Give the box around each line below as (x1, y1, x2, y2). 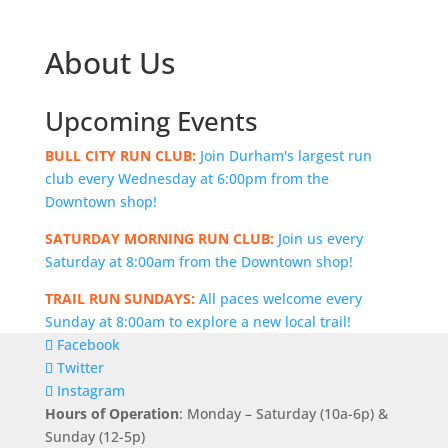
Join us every (273, 229, 363, 248)
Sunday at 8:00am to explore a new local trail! (44, 312, 351, 331)
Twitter (56, 358, 104, 377)
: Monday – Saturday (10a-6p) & (178, 404, 388, 423)
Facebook (56, 335, 120, 354)
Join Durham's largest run (195, 146, 372, 165)
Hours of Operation (44, 404, 179, 423)
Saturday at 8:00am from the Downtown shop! (44, 252, 353, 271)
